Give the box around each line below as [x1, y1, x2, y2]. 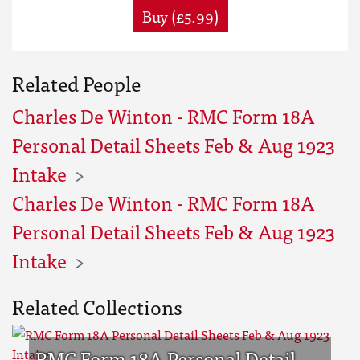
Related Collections [12, 290, 182, 322]
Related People [12, 67, 141, 99]
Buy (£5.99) [141, 3, 219, 28]
